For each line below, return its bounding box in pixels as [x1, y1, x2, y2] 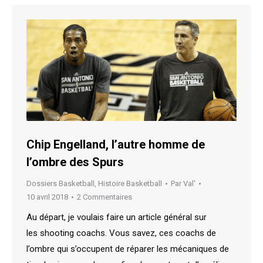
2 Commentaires [77, 193, 132, 202]
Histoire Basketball [98, 179, 162, 188]
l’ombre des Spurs [26, 155, 124, 170]
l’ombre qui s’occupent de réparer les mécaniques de [26, 244, 229, 255]
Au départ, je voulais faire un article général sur [26, 212, 207, 223]
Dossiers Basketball [26, 179, 95, 188]
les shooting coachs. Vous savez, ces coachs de [26, 228, 216, 239]
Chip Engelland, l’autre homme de [26, 137, 205, 152]
